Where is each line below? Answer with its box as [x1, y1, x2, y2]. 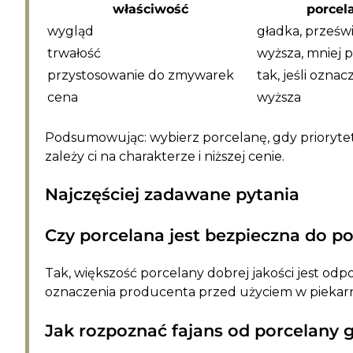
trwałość [47, 45, 101, 61]
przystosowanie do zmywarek [47, 67, 234, 83]
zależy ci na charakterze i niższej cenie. [45, 148, 284, 164]
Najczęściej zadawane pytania [45, 184, 299, 205]
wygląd [47, 23, 94, 39]
